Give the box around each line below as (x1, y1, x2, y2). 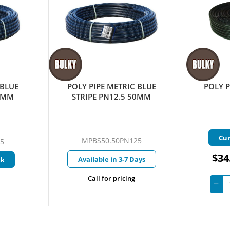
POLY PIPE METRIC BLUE (67, 81, 156, 92)
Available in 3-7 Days (78, 155, 145, 164)
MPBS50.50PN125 (81, 136, 142, 146)
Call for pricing (88, 174, 136, 183)
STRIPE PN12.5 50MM (72, 91, 151, 102)
